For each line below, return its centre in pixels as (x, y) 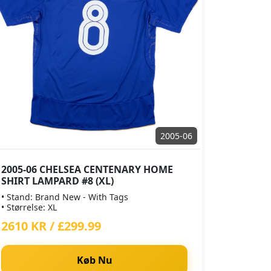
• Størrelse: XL (29, 207)
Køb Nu (94, 260)
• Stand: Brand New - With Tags (65, 197)
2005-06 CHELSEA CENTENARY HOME (87, 169)
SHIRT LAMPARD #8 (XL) (57, 181)
